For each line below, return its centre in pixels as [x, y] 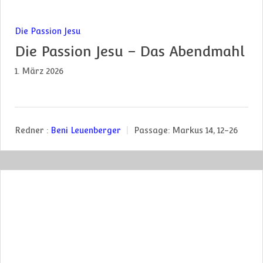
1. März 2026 [39, 71]
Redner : [31, 130]
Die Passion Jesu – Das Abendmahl [130, 51]
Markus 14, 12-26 [205, 130]
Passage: [152, 130]
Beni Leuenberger [86, 130]
